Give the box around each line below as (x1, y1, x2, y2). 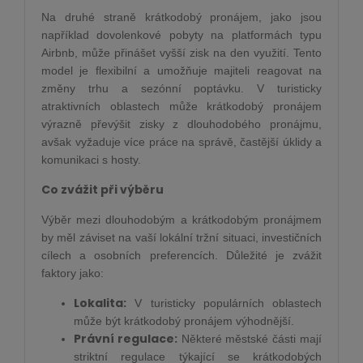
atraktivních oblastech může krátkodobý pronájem (41, 100, 322, 113)
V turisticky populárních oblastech (126, 297, 322, 310)
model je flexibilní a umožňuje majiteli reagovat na (41, 64, 322, 77)
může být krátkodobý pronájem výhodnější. (74, 314, 294, 327)
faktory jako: (41, 267, 104, 280)
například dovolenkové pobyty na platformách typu (41, 28, 322, 41)
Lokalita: (74, 295, 126, 311)
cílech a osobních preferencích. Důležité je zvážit (41, 249, 322, 262)
